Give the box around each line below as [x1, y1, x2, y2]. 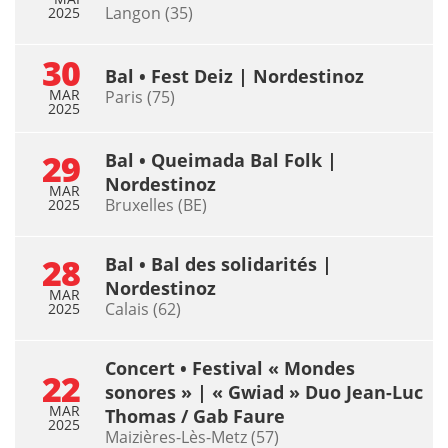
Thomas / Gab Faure [105, 403, 285, 428]
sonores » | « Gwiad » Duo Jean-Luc [105, 379, 423, 404]
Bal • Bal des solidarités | [105, 251, 332, 276]
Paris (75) [105, 85, 175, 108]
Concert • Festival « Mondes [105, 355, 355, 380]
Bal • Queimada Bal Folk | [105, 147, 337, 172]
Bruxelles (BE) [105, 193, 207, 216]
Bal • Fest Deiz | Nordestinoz [105, 63, 364, 88]
